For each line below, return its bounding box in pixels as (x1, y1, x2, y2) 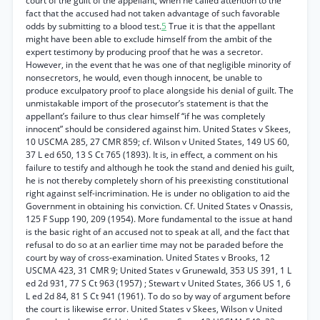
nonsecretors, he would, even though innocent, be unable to (26, 71, 262, 84)
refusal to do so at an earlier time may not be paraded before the (26, 239, 284, 251)
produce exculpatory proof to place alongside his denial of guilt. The (26, 84, 294, 96)
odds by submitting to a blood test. (26, 20, 161, 32)
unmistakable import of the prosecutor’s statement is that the (26, 97, 269, 109)
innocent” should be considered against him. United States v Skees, (26, 123, 291, 135)
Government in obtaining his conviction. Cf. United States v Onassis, (26, 200, 293, 212)
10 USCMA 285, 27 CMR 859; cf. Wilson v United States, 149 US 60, (26, 136, 289, 148)
